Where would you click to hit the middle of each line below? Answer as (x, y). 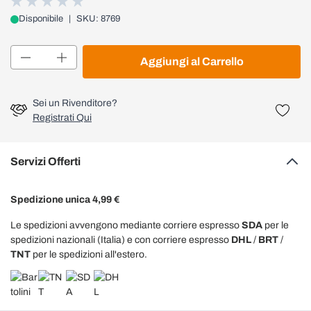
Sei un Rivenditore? (75, 103)
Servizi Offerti (45, 161)
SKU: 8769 (98, 19)
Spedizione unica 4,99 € (65, 200)
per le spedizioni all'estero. (89, 254)
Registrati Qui (62, 118)
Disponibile (41, 19)
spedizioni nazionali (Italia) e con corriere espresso (121, 240)
